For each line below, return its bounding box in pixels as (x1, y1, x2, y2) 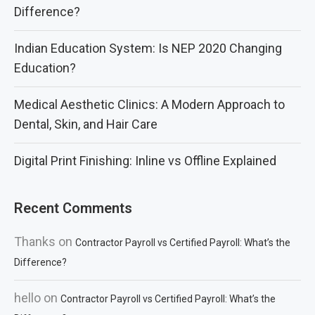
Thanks (14, 234, 56, 249)
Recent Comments (14, 200, 132, 217)
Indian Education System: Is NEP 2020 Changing (14, 41, 282, 56)
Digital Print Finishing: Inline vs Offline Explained (14, 153, 276, 168)
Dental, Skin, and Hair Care (14, 117, 157, 131)
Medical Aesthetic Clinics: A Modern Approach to (14, 97, 285, 112)
